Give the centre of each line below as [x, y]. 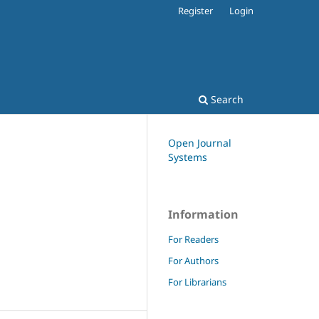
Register [196, 10]
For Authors [193, 260]
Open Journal [200, 142]
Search [226, 99]
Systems [188, 157]
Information [203, 214]
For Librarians [197, 282]
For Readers [193, 239]
